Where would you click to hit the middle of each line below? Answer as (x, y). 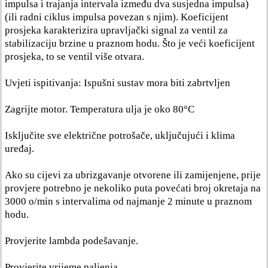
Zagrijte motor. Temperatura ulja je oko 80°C (100, 109)
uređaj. (19, 149)
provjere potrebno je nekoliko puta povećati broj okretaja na (133, 188)
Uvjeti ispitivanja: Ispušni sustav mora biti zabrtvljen (118, 83)
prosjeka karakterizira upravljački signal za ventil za (116, 30)
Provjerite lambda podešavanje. (71, 241)
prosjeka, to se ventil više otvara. (74, 57)
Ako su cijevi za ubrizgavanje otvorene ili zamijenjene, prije (133, 175)
